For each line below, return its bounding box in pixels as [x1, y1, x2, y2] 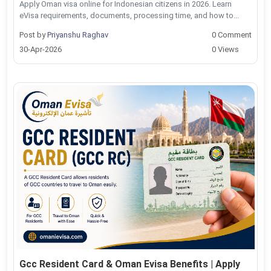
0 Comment [212, 30, 252, 39]
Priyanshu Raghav [47, 30, 108, 39]
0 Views [212, 44, 239, 54]
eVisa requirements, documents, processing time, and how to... [19, 10, 239, 20]
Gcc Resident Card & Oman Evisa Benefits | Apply [19, 258, 240, 270]
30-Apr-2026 [19, 44, 62, 54]
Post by [19, 30, 47, 39]
